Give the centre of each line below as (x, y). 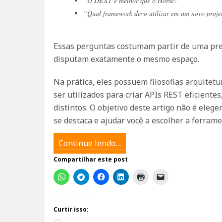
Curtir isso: (71, 209)
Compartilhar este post (91, 159)
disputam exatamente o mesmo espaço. (126, 59)
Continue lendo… (90, 143)
